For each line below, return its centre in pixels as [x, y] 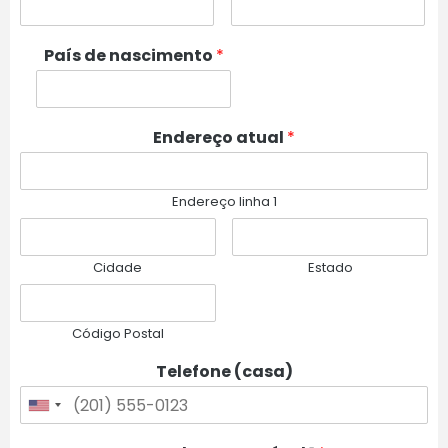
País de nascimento [129, 56]
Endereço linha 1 [224, 202]
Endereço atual [220, 138]
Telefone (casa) [224, 372]
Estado [330, 268]
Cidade [118, 268]
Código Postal [117, 334]
